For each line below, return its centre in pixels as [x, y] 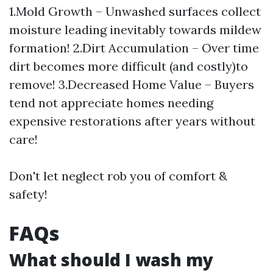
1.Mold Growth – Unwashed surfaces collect [135, 11]
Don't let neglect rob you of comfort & [118, 176]
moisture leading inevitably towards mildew [135, 30]
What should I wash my [111, 260]
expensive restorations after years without [132, 121]
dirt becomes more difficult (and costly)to [129, 66]
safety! [28, 194]
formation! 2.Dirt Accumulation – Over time [134, 48]
